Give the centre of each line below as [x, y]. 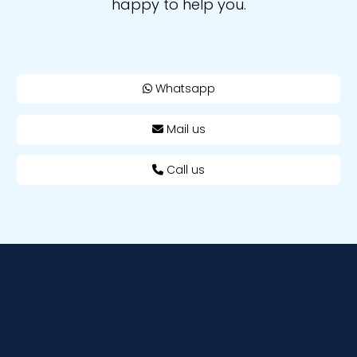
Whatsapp [183, 88]
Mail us [184, 129]
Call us [184, 169]
